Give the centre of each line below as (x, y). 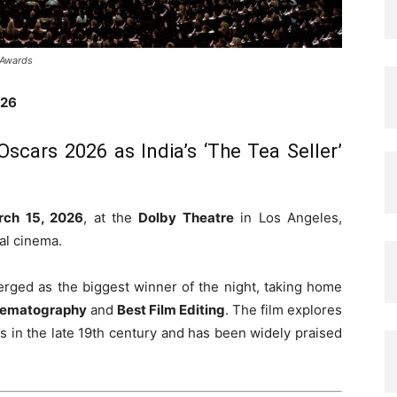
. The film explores (284, 310)
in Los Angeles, (288, 218)
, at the (111, 218)
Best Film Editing (171, 310)
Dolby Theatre (186, 218)
